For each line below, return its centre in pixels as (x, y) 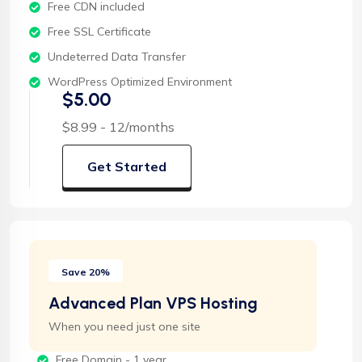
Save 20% (86, 272)
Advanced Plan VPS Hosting (153, 303)
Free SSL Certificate (99, 32)
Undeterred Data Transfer (116, 57)
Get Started (127, 167)
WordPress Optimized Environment (139, 82)
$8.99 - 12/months (118, 127)
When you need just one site (124, 327)
